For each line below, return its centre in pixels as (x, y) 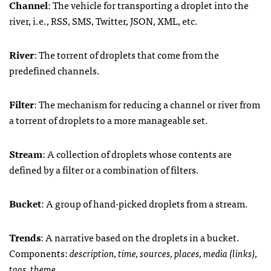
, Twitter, (111, 21)
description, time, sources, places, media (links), (163, 253)
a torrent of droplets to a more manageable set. (109, 120)
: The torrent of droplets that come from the (126, 54)
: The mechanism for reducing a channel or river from (147, 104)
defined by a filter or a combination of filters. (104, 169)
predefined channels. (54, 70)
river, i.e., (30, 21)
